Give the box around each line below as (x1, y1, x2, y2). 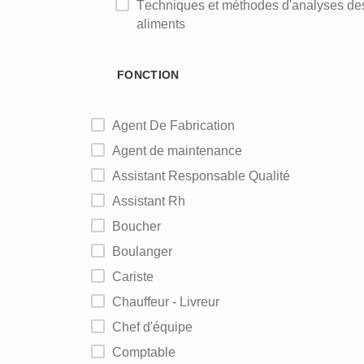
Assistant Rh (121, 194, 185, 208)
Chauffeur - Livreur (122, 295, 219, 309)
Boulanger (121, 245, 172, 258)
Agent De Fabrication (121, 119, 235, 132)
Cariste (122, 270, 154, 284)
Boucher (121, 219, 161, 233)
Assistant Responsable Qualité (121, 169, 290, 183)
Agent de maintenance (121, 144, 242, 158)
